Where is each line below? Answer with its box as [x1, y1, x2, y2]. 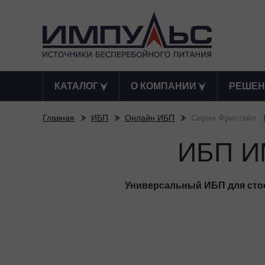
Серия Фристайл [191, 113, 258, 122]
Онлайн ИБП [125, 113, 174, 122]
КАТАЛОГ [54, 81, 98, 91]
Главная [43, 113, 75, 122]
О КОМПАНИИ [130, 81, 196, 91]
